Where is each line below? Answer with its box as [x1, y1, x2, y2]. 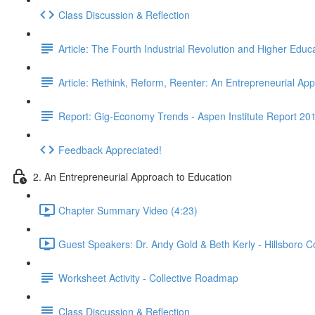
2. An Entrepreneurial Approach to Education [33, 169, 232, 184]
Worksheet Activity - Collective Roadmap [58, 270, 238, 285]
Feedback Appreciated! [58, 142, 162, 157]
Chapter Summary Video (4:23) [58, 202, 198, 217]
